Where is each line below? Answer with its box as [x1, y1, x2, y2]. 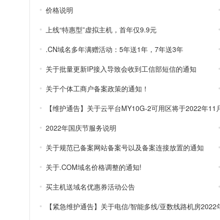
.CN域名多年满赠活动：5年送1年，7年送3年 [46, 44, 183, 54]
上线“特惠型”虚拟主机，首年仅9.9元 [46, 25, 157, 34]
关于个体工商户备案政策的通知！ [46, 83, 149, 93]
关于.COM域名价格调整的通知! [46, 162, 141, 172]
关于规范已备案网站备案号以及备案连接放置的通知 [46, 142, 204, 152]
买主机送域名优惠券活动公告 [46, 182, 135, 192]
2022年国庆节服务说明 [46, 123, 116, 133]
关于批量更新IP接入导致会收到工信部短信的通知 [46, 64, 196, 74]
